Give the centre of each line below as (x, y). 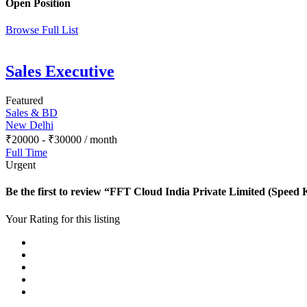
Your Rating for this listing (63, 219)
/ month (99, 140)
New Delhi (29, 125)
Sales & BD (32, 113)
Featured (24, 101)
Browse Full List (42, 30)
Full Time (26, 153)
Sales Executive (60, 72)
